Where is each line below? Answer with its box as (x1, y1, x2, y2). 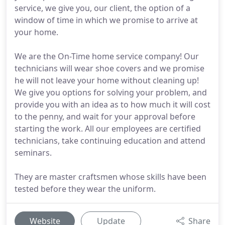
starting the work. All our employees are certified (15, 123, 201, 134)
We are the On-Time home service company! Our (15, 51, 199, 62)
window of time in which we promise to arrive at (15, 15, 198, 26)
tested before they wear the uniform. (15, 183, 156, 194)
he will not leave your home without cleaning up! (15, 75, 199, 86)
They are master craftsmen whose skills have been (15, 171, 206, 182)
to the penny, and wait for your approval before (15, 111, 195, 122)
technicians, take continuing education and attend (15, 135, 205, 146)
